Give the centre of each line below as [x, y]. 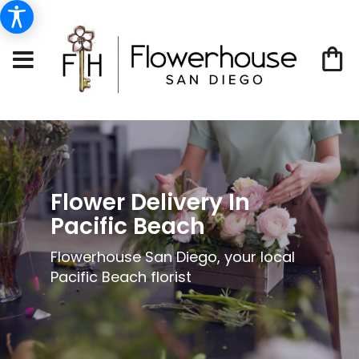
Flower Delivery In [150, 202]
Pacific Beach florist [121, 276]
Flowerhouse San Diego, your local [172, 256]
